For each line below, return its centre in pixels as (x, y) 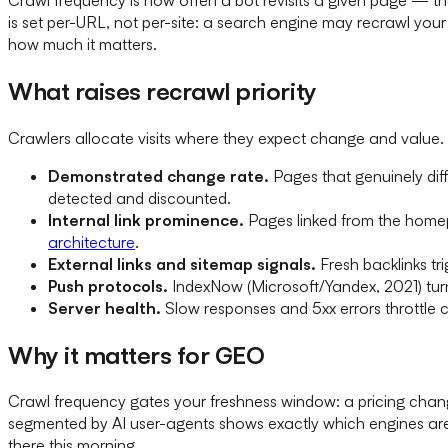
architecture (91, 241)
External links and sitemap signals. (182, 263)
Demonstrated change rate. (158, 175)
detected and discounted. (139, 197)
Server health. (104, 307)
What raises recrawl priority (162, 90)
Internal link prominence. (146, 219)
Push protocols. (108, 285)
